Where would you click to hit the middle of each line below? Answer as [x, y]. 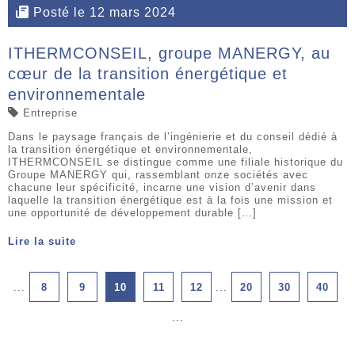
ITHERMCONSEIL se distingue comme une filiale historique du [176, 162]
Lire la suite [42, 241]
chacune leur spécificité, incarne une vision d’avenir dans [162, 187]
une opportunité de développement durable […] [132, 212]
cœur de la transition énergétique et [148, 73]
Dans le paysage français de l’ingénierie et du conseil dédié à [173, 136]
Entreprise [50, 113]
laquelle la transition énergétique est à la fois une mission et [170, 200]
